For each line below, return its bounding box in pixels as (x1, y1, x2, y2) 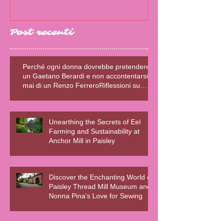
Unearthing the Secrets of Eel (49, 117, 141, 126)
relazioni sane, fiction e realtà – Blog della (23, 90, 152, 99)
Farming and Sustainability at (49, 127, 140, 135)
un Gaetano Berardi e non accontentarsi (23, 72, 148, 80)
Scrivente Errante (23, 100, 77, 108)
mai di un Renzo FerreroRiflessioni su (23, 81, 140, 89)
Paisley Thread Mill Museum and (49, 182, 151, 190)
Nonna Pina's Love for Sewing (49, 191, 143, 200)
